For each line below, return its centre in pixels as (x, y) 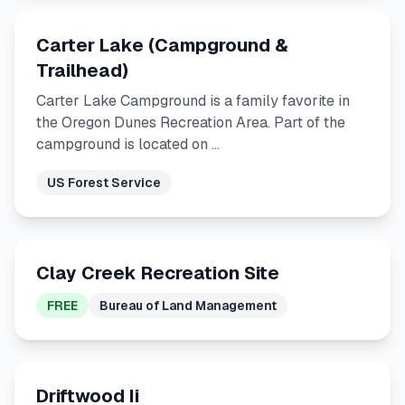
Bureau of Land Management (188, 306)
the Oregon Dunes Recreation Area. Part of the (191, 122)
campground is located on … (128, 144)
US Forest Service (104, 183)
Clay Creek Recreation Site (158, 273)
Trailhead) (82, 71)
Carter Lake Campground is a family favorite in (193, 101)
